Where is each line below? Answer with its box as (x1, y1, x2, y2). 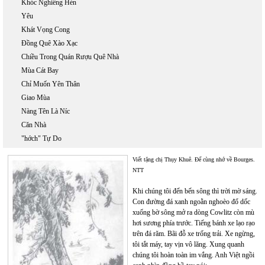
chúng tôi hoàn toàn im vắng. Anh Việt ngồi (132, 251, 254, 259)
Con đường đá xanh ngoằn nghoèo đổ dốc (132, 198, 250, 206)
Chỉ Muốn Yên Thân (21, 80, 80, 88)
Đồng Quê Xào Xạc (21, 39, 77, 47)
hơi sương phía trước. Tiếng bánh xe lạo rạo (132, 219, 255, 227)
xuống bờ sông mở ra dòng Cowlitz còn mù (132, 208, 254, 216)
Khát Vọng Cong (21, 25, 70, 34)
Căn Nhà (21, 121, 46, 129)
